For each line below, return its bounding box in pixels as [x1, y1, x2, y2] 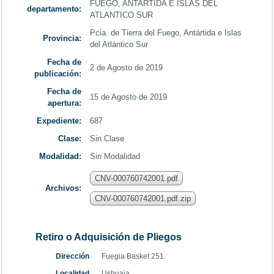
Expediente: [36, 116, 81, 125]
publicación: [34, 69, 81, 78]
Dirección [52, 252, 91, 261]
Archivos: [45, 183, 81, 193]
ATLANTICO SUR [89, 10, 153, 20]
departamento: [26, 4, 81, 13]
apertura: [47, 98, 81, 108]
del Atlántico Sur [89, 40, 148, 49]
